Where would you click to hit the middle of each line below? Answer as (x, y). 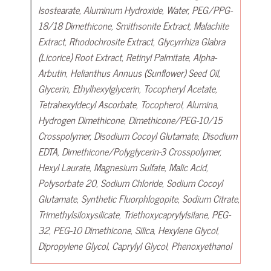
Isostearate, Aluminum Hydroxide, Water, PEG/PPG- (135, 9)
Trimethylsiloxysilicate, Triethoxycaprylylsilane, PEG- (134, 214)
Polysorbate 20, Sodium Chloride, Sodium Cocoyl (130, 182)
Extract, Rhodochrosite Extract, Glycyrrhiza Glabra (132, 41)
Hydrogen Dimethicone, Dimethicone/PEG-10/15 (130, 119)
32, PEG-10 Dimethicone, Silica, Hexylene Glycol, (129, 230)
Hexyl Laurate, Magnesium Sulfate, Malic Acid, (123, 167)
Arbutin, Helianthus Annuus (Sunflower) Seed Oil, (129, 72)
